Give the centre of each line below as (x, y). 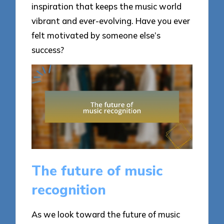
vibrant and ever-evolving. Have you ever (111, 20)
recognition (69, 190)
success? (48, 49)
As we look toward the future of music (106, 214)
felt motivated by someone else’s (96, 35)
